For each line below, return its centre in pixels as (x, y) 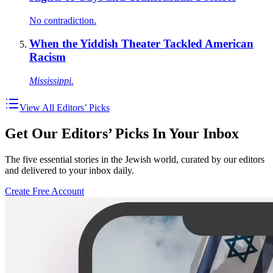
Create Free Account (44, 191)
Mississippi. (51, 80)
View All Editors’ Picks (65, 107)
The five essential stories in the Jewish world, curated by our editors (135, 159)
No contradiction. (63, 20)
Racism (48, 57)
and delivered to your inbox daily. (69, 170)
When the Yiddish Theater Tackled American (141, 44)
